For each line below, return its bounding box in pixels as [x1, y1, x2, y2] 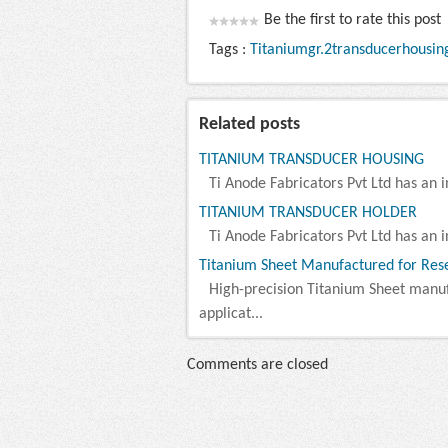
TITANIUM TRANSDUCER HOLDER [199, 205, 417, 221]
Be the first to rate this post [264, 12, 441, 28]
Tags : [209, 42, 250, 58]
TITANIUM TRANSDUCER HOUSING [199, 152, 424, 168]
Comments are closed [187, 357, 328, 373]
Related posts [199, 115, 300, 134]
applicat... [199, 306, 263, 322]
